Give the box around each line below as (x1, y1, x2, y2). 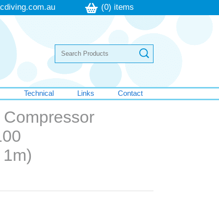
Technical (23, 89, 54, 97)
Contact (117, 89, 143, 97)
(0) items (101, 2, 134, 12)
